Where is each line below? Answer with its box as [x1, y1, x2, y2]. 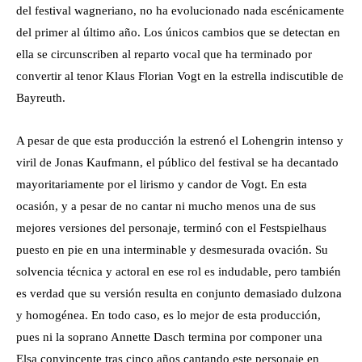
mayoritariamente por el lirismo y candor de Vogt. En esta [16, 178, 307, 191]
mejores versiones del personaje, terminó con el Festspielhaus [16, 221, 326, 234]
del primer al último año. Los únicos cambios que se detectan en [16, 26, 340, 39]
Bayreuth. [16, 91, 65, 104]
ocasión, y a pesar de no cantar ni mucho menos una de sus [16, 200, 316, 213]
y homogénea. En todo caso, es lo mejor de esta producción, [16, 309, 321, 322]
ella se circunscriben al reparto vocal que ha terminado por [16, 48, 312, 61]
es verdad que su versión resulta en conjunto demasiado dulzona [16, 287, 342, 300]
